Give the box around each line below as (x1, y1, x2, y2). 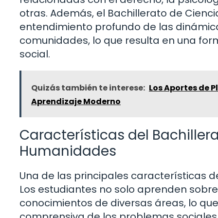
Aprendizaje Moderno (31, 96, 121, 108)
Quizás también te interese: (31, 82, 145, 94)
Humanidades (19, 142, 116, 161)
